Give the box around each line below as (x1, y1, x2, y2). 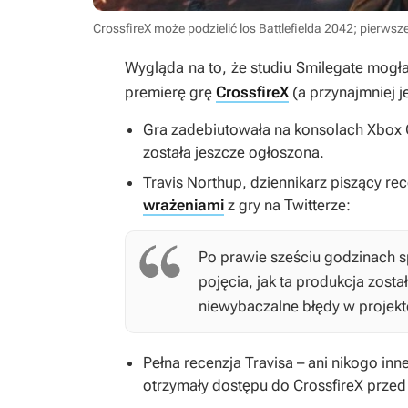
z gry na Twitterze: (224, 196, 351, 215)
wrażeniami (143, 196, 224, 215)
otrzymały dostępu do (143, 376, 293, 395)
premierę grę (125, 83, 216, 102)
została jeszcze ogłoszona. (143, 143, 324, 162)
